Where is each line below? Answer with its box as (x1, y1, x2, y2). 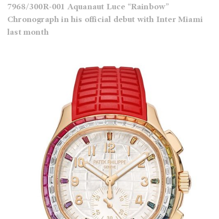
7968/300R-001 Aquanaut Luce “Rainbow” (7, 3, 170, 12)
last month (7, 28, 49, 38)
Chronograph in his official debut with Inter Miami (7, 16, 203, 25)
